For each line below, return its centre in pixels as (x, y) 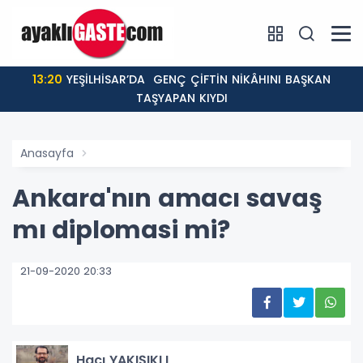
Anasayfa (47, 153)
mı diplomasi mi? (121, 230)
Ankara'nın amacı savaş (167, 199)
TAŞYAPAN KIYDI (181, 98)
